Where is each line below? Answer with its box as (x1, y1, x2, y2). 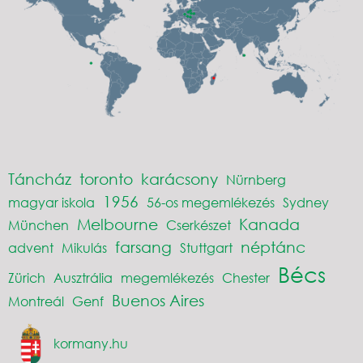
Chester (222, 268, 270, 286)
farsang (115, 237, 172, 256)
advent (8, 238, 53, 256)
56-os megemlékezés (147, 193, 275, 211)
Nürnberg (226, 170, 286, 188)
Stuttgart (180, 238, 233, 256)
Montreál (8, 292, 64, 310)
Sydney (283, 193, 329, 211)
